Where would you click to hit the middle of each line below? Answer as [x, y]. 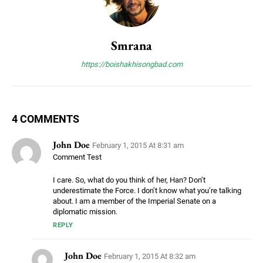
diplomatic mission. [85, 212]
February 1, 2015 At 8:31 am [138, 146]
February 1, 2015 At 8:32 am [150, 257]
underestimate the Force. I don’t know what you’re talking [147, 191]
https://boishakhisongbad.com [131, 65]
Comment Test [77, 157]
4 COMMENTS [45, 119]
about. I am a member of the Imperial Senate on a [134, 201]
